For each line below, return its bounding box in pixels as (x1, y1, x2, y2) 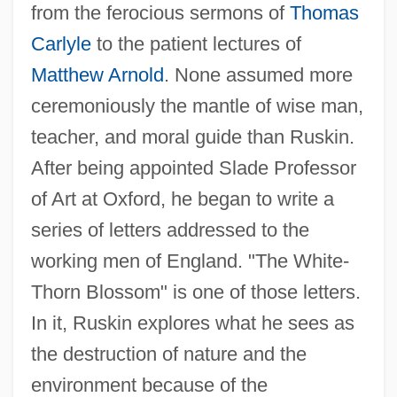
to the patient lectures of (90, 32, 301, 55)
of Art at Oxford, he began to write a (30, 187, 334, 210)
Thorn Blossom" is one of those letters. (30, 280, 361, 303)
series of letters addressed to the (30, 218, 309, 241)
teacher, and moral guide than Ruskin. (30, 125, 354, 148)
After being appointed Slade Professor (30, 156, 356, 179)
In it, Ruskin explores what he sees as (30, 311, 354, 334)
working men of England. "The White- (30, 249, 349, 272)
